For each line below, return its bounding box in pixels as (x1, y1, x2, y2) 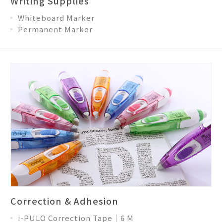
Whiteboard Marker (18, 12, 95, 23)
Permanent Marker (18, 24, 93, 35)
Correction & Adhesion (10, 194, 118, 207)
